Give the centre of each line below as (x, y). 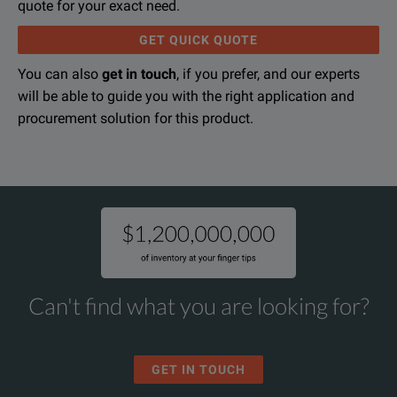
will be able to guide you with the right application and (186, 96)
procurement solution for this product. (136, 118)
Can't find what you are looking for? (198, 305)
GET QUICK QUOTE (198, 40)
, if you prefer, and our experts (268, 74)
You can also (60, 74)
